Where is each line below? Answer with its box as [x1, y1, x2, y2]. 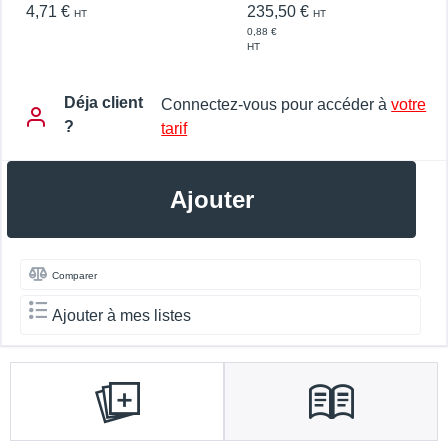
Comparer [52, 270, 97, 282]
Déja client [64, 94, 143, 112]
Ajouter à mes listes [52, 307, 191, 325]
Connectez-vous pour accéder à [161, 95, 392, 113]
